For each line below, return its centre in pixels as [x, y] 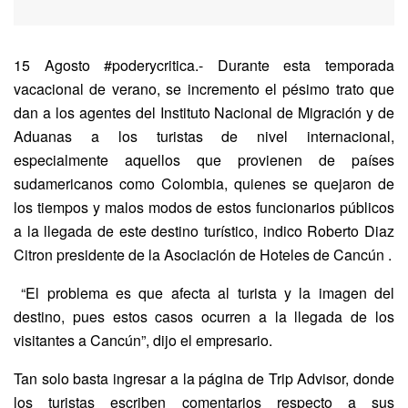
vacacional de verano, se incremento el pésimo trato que [204, 89]
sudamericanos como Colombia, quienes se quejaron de [204, 184]
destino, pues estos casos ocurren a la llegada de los [204, 317]
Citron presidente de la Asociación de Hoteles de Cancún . [203, 255]
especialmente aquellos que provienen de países [204, 160]
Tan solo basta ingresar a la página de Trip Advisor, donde [204, 379]
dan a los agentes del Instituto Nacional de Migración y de [204, 113]
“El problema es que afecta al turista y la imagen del [204, 293]
